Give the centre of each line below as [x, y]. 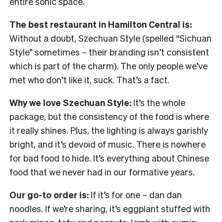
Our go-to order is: [49, 195]
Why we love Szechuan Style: [70, 103]
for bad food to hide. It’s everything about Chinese [109, 158]
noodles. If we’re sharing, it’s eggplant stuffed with [110, 209]
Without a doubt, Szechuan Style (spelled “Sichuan [111, 38]
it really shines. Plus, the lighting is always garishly [109, 130]
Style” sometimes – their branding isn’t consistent [109, 52]
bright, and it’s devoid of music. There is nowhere [108, 144]
